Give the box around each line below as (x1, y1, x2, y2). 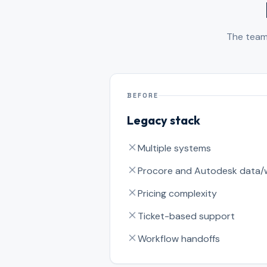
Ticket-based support (138, 210, 235, 222)
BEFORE (127, 91, 159, 100)
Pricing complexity (138, 187, 217, 200)
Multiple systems (138, 142, 211, 154)
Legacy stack (127, 113, 200, 128)
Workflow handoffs (138, 232, 220, 245)
